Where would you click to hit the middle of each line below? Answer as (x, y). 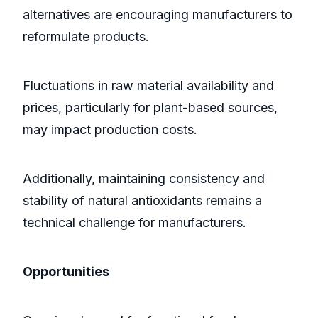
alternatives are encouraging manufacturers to (158, 15)
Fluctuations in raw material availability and (148, 86)
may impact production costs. (110, 130)
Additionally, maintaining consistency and (144, 179)
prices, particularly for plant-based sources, (150, 108)
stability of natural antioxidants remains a (142, 201)
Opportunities (66, 272)
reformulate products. (86, 37)
